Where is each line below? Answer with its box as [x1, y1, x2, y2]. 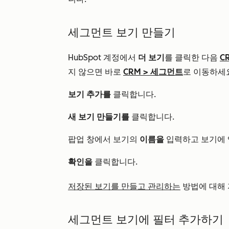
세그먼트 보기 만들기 [68, 26, 175, 39]
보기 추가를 [68, 89, 111, 99]
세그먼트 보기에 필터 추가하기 [68, 213, 223, 226]
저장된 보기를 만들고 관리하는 [68, 181, 180, 191]
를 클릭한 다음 [165, 53, 220, 62]
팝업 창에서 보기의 [68, 134, 140, 144]
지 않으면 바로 [68, 67, 123, 77]
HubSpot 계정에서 [68, 53, 138, 62]
